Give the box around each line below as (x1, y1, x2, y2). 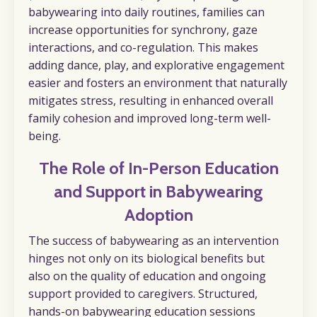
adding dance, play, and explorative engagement (28, 57, 284, 73)
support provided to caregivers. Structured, (28, 285, 258, 301)
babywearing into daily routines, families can (28, 4, 265, 20)
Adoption (124, 204, 193, 225)
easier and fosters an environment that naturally (28, 74, 287, 91)
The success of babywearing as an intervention (28, 232, 279, 248)
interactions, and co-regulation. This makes (28, 39, 258, 55)
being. (28, 127, 61, 144)
